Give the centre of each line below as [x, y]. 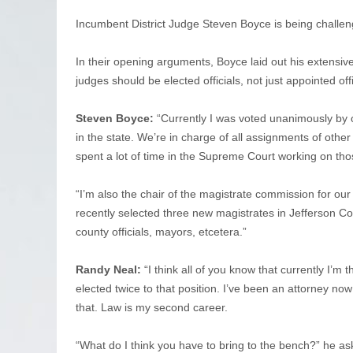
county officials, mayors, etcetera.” [161, 231]
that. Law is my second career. [153, 307]
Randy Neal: [108, 269]
